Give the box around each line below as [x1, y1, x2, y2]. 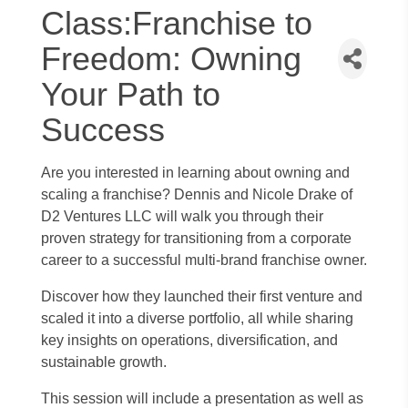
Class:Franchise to [41, 5, 312, 42]
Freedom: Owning [41, 40, 301, 77]
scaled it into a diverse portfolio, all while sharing [41, 311, 353, 326]
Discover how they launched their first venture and [41, 289, 362, 304]
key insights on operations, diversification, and [41, 332, 338, 348]
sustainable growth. [41, 354, 167, 370]
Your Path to [41, 76, 220, 113]
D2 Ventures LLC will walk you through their [41, 209, 323, 224]
